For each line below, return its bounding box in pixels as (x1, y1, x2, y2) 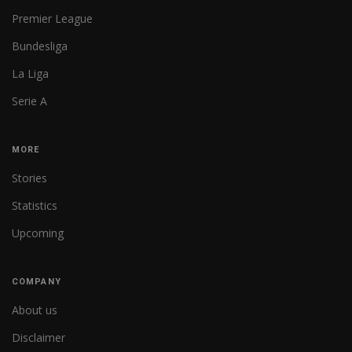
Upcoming (12, 225, 64, 240)
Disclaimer (12, 330, 65, 345)
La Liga (12, 66, 49, 81)
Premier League (12, 11, 93, 26)
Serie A (12, 93, 47, 108)
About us (12, 302, 57, 317)
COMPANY (12, 277, 61, 287)
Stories (12, 170, 47, 185)
